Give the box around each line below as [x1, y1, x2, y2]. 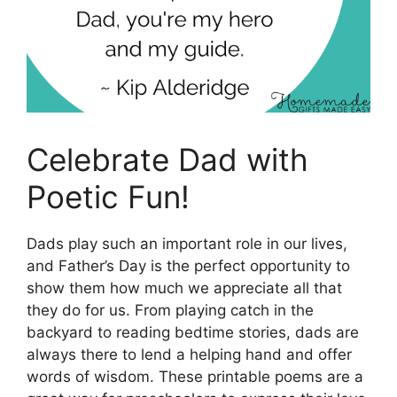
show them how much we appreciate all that [27, 279, 342, 297]
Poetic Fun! [27, 178, 190, 215]
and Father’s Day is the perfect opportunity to [27, 257, 350, 275]
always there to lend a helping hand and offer [27, 346, 352, 363]
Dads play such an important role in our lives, [27, 235, 347, 253]
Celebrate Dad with [27, 141, 308, 178]
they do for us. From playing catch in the [27, 301, 314, 319]
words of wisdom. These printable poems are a [27, 368, 363, 385]
